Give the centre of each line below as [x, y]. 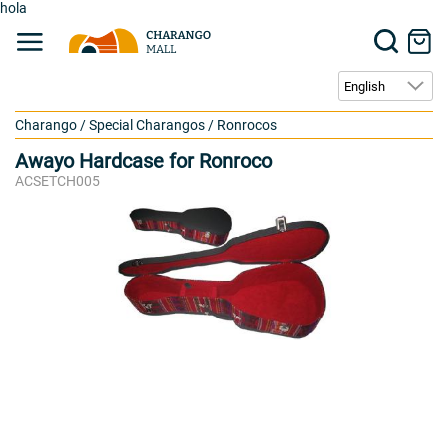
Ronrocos [247, 125]
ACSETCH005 [57, 181]
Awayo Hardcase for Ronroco [143, 161]
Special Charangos [147, 125]
